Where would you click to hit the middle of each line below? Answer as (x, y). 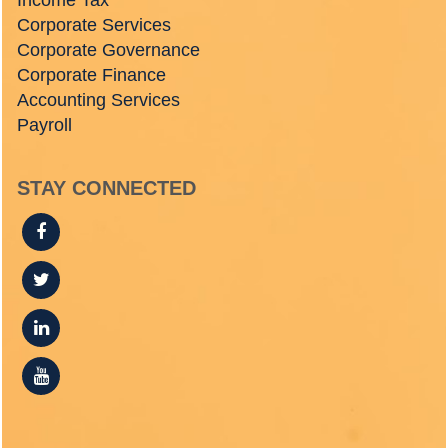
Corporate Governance (108, 50)
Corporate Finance (91, 75)
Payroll (44, 125)
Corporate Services (94, 25)
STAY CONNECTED (106, 188)
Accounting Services (98, 100)
